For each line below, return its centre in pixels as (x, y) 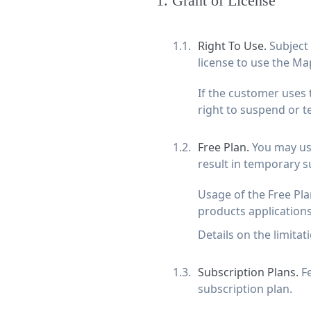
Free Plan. (225, 147)
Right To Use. (233, 46)
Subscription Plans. (249, 272)
